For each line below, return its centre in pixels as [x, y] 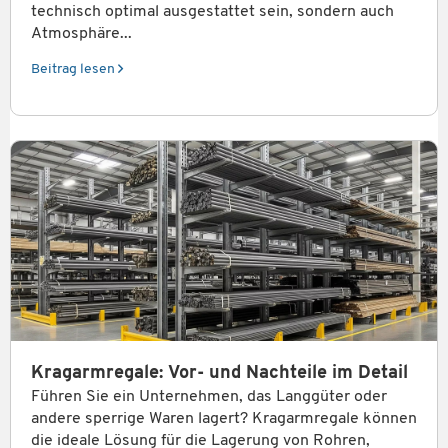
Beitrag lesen [74, 69]
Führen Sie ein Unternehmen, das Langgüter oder [209, 396]
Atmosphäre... [81, 33]
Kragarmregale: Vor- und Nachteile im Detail [219, 373]
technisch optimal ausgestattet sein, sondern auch [212, 11]
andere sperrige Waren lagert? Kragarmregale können [224, 418]
